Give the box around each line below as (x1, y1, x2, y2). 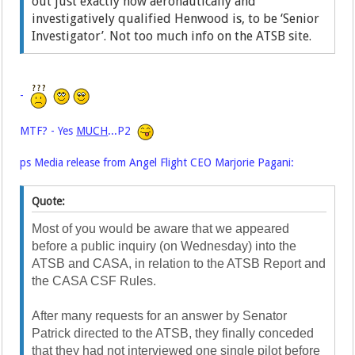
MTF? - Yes (20, 124, 77, 137)
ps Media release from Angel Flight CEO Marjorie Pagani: (20, 155, 295, 169)
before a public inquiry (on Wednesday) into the (32, 239, 297, 253)
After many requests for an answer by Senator (32, 308, 288, 323)
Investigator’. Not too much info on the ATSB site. (32, 28, 312, 44)
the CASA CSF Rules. (32, 273, 157, 288)
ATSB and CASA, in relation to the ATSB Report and (32, 256, 326, 270)
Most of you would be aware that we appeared (32, 221, 290, 235)
